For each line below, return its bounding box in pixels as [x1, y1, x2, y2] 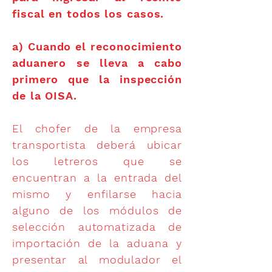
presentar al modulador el [12, 253, 182, 266]
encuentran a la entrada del [12, 171, 182, 184]
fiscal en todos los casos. [12, 7, 165, 20]
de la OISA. [12, 89, 77, 102]
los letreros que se [12, 155, 182, 168]
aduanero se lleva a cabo [12, 56, 182, 69]
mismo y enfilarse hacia [12, 188, 182, 200]
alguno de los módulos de [12, 204, 182, 217]
